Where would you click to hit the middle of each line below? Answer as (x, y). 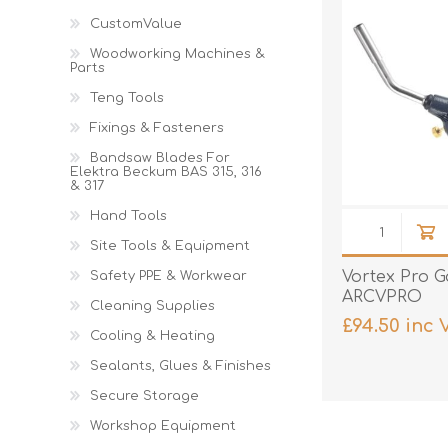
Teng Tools (127, 98)
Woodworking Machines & (177, 54)
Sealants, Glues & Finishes (180, 366)
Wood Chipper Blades (231, 11)
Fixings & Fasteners (157, 128)
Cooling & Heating (152, 336)
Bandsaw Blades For (160, 158)
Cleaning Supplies (152, 306)
